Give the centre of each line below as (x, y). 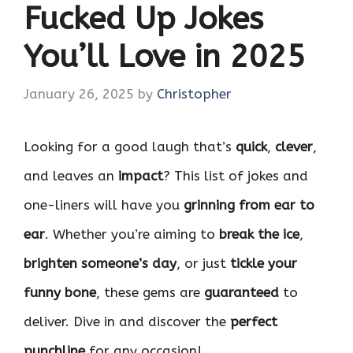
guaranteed (242, 293)
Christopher (194, 94)
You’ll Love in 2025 (165, 56)
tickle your (264, 264)
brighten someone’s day (100, 264)
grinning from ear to (249, 205)
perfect (254, 322)
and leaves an (71, 176)
